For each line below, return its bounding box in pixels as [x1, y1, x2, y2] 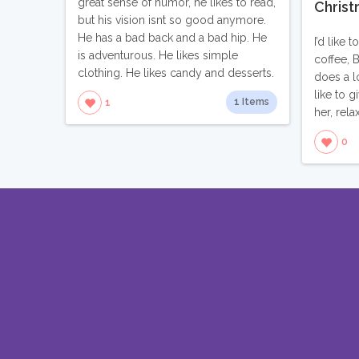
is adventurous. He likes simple [78, 49, 239, 63]
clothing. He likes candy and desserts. [78, 67, 275, 80]
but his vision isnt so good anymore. [78, 14, 267, 27]
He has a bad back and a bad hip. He [78, 31, 268, 45]
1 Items [234, 96, 270, 108]
